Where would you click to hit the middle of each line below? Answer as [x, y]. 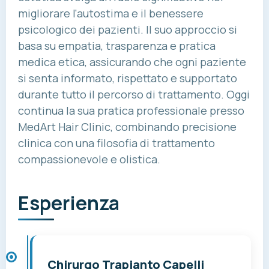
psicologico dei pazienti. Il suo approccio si [128, 30]
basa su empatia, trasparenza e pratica [117, 46]
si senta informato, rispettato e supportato [128, 78]
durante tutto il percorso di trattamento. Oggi [134, 95]
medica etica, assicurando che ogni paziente [132, 62]
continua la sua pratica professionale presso [131, 111]
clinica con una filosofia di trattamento [116, 143]
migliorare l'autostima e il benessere [111, 14]
